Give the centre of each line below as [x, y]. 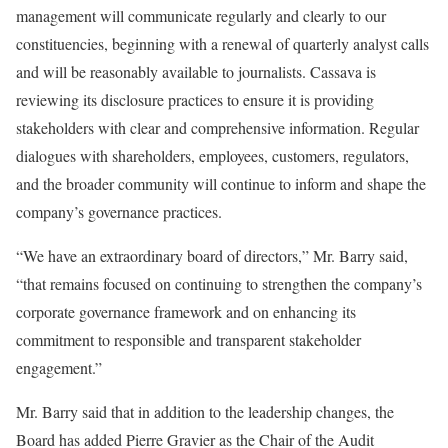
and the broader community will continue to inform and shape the [221, 183]
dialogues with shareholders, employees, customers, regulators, [212, 155]
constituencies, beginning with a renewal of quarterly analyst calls [222, 43]
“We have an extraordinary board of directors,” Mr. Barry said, [212, 255]
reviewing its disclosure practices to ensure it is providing [195, 99]
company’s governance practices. [119, 211]
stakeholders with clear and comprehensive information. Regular [217, 127]
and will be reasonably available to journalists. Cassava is [196, 71]
